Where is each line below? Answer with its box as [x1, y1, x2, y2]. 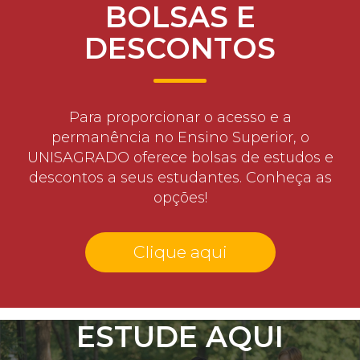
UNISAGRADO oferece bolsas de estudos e [27, 148, 333, 166]
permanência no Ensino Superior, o [51, 128, 309, 146]
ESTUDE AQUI [76, 319, 284, 355]
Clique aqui [133, 241, 227, 262]
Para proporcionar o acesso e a [68, 108, 292, 126]
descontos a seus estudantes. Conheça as [28, 168, 332, 186]
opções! [153, 188, 207, 207]
